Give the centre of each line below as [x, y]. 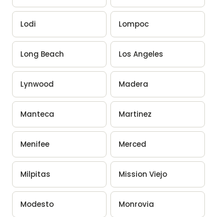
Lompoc [134, 24]
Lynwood [37, 84]
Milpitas [35, 174]
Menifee [35, 144]
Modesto [37, 204]
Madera [133, 84]
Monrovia [136, 204]
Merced [132, 144]
